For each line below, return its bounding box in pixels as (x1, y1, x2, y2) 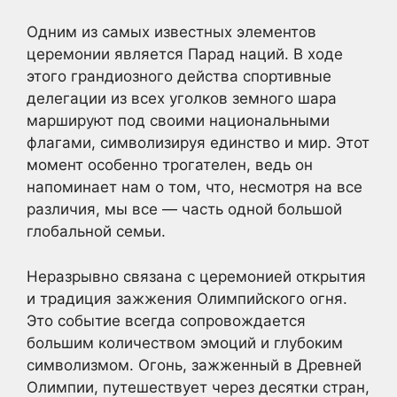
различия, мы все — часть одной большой (27, 200, 342, 218)
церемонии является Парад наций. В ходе (27, 45, 343, 63)
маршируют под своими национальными (27, 112, 330, 129)
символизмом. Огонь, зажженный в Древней (27, 355, 362, 374)
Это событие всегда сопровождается (27, 311, 306, 330)
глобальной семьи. (27, 222, 166, 240)
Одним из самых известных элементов (27, 23, 316, 41)
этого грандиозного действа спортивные (27, 67, 331, 85)
